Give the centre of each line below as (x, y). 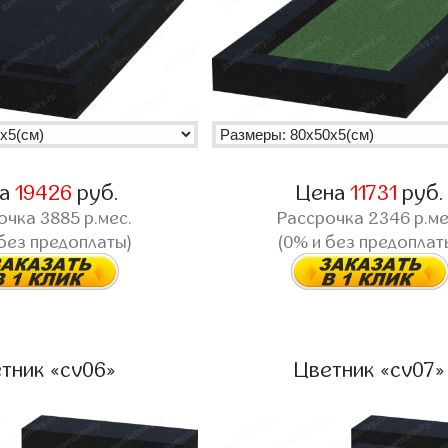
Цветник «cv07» (369, 370)
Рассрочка (323, 218)
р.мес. (105, 218)
